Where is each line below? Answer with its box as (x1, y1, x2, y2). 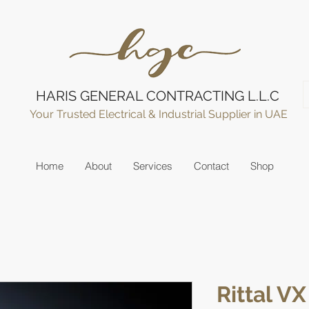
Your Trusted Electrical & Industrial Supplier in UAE (29, 108, 290, 121)
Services (133, 159, 172, 172)
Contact (194, 159, 229, 172)
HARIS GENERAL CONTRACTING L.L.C (35, 88, 279, 104)
